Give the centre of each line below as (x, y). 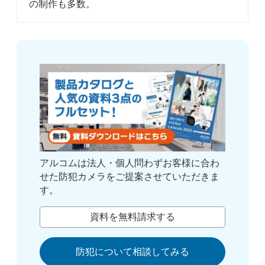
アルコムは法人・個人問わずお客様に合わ (130, 163)
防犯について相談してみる (132, 252)
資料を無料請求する (132, 217)
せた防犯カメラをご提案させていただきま (130, 177)
